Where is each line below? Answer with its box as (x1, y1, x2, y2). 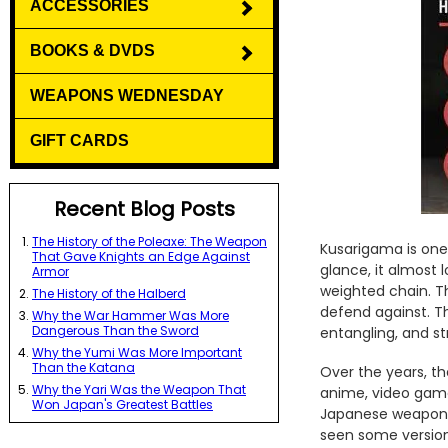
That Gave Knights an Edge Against (32, 248, 250, 265)
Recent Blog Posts (53, 195, 235, 223)
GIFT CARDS (30, 132, 130, 149)
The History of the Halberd (32, 285, 186, 302)
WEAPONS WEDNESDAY (30, 87, 225, 104)
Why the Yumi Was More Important (32, 344, 242, 361)
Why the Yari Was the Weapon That (32, 381, 246, 398)
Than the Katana (32, 359, 135, 376)
